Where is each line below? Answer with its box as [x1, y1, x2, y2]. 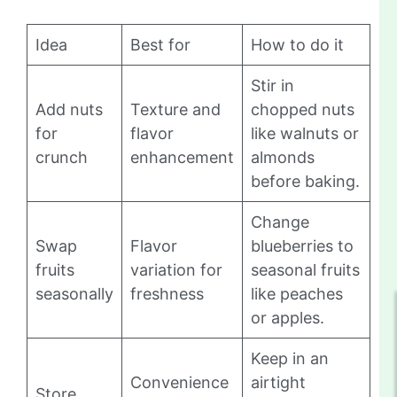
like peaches [251, 284, 343, 304]
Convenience [130, 373, 229, 393]
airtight [251, 373, 306, 393]
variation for [130, 261, 222, 280]
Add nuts [35, 100, 103, 120]
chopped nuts [251, 100, 354, 120]
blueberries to [251, 237, 354, 256]
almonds [251, 148, 315, 167]
